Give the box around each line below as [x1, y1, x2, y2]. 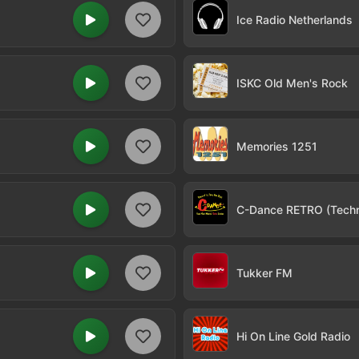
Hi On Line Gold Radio [236, 329, 350, 343]
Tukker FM [236, 266, 292, 280]
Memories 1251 [236, 139, 317, 153]
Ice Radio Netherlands [236, 13, 353, 26]
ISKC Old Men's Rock [236, 76, 348, 90]
